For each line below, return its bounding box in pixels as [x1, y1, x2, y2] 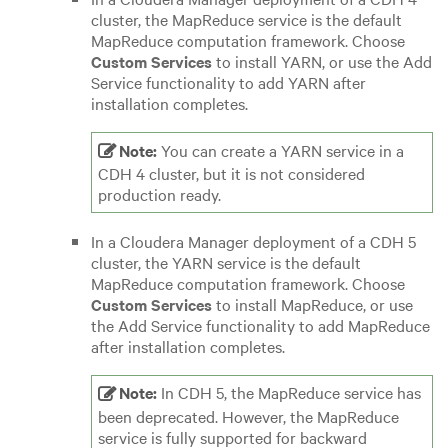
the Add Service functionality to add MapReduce [90, 313, 430, 336]
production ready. [98, 183, 222, 206]
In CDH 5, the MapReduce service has [161, 381, 422, 404]
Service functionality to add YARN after [90, 70, 366, 93]
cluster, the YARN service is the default [90, 250, 361, 273]
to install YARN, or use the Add [211, 49, 432, 72]
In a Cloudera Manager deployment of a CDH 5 [90, 229, 416, 252]
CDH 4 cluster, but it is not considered [98, 162, 366, 185]
